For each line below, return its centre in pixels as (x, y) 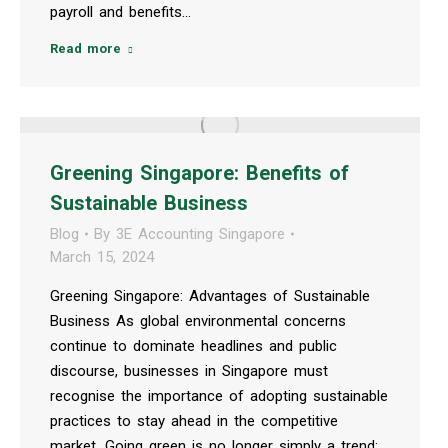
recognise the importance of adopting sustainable (219, 395)
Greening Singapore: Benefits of (199, 172)
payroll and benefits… (120, 11)
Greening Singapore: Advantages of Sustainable (210, 295)
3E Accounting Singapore (200, 233)
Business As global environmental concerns (198, 320)
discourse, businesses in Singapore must (189, 370)
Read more (85, 48)
